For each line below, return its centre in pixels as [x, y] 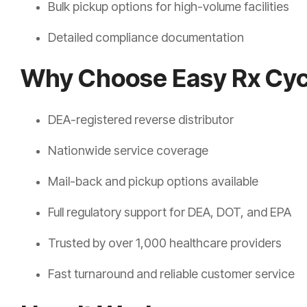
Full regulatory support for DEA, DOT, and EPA [170, 212]
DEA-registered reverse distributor [141, 120]
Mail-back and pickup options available [153, 182]
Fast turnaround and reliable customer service [171, 274]
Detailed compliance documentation [146, 38]
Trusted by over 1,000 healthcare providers [165, 243]
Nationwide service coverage [128, 151]
